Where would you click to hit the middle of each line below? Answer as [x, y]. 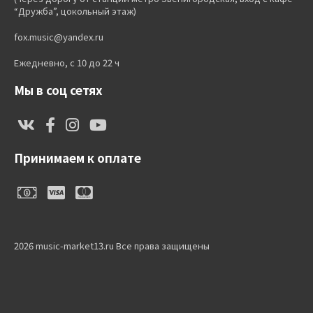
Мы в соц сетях [58, 90]
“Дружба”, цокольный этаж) [75, 11]
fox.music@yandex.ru [59, 37]
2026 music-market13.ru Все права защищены [112, 246]
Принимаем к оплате [78, 158]
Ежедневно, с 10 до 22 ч [67, 63]
